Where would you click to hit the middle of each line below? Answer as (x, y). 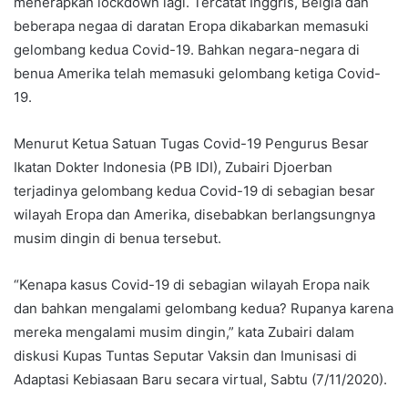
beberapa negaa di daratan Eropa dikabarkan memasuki (191, 25)
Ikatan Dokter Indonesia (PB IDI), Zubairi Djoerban (173, 167)
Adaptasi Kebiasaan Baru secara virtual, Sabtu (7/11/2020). (200, 379)
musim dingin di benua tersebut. (117, 238)
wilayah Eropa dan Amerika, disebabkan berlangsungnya (194, 214)
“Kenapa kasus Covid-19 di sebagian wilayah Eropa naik (192, 284)
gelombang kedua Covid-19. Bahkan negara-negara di (187, 49)
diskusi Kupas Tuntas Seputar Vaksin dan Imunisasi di (185, 355)
